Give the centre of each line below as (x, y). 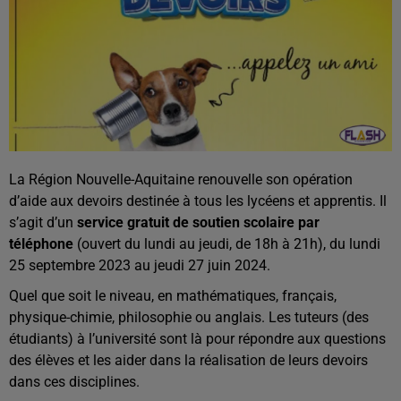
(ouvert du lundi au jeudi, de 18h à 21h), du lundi (227, 244)
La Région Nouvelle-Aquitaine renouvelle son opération (181, 180)
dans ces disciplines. (74, 382)
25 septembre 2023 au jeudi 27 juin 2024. (140, 266)
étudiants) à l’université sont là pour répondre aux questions (197, 339)
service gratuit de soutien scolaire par (198, 223)
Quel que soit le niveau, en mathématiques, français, (173, 296)
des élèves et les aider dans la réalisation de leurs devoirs (188, 361)
